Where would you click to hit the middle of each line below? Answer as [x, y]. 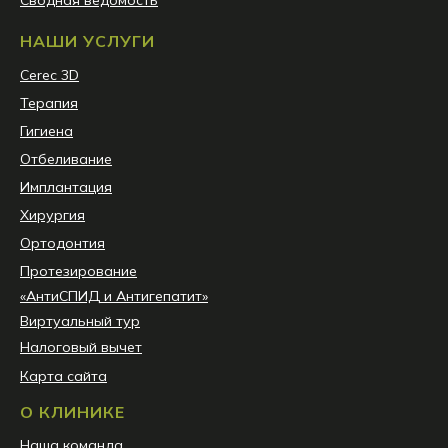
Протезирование [78, 271]
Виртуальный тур [80, 321]
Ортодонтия [62, 243]
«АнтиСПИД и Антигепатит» [114, 296]
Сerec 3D [49, 75]
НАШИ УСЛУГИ [87, 41]
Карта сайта [63, 376]
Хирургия [52, 215]
